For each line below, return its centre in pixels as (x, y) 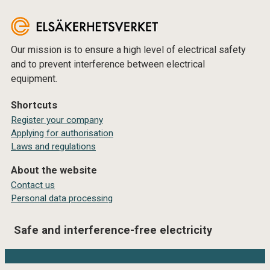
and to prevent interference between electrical (108, 64)
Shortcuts (34, 105)
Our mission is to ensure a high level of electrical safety (128, 49)
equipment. (34, 78)
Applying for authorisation (62, 133)
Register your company (57, 120)
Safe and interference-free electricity (113, 230)
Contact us (33, 185)
